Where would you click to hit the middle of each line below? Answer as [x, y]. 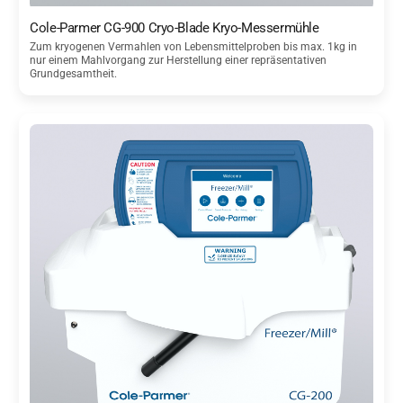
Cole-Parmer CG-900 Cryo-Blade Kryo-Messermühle [175, 28]
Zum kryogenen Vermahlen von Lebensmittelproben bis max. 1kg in [194, 47]
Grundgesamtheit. [74, 74]
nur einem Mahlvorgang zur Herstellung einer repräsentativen [179, 61]
